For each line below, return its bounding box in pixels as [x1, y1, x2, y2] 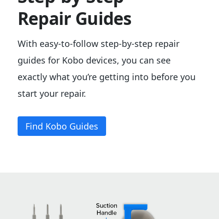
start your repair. [17, 87, 86, 99]
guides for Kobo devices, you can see [17, 54, 171, 66]
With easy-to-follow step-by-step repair [17, 37, 179, 49]
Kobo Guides [45, 120, 98, 132]
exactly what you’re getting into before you [17, 70, 196, 83]
